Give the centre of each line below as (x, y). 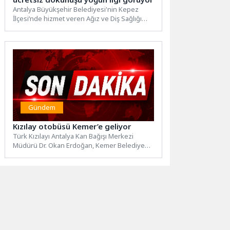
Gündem (42, 108)
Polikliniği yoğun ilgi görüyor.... (60, 28)
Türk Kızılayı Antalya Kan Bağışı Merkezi (73, 136)
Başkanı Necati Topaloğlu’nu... (59, 155)
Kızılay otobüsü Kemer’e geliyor (72, 127)
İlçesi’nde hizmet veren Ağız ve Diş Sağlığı (78, 19)
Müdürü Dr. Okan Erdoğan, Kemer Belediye (79, 146)
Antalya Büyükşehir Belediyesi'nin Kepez (76, 9)
